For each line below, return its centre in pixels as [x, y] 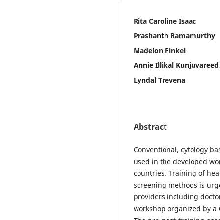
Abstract [150, 127]
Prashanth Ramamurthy [174, 36]
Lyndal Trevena [159, 80]
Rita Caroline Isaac [165, 21]
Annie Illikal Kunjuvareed [176, 65]
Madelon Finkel [160, 51]
